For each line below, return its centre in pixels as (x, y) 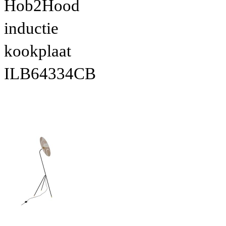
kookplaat (38, 51)
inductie (31, 28)
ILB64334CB (50, 73)
